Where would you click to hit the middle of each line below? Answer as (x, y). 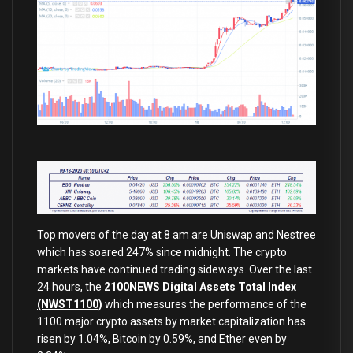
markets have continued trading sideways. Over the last (175, 269)
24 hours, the (71, 286)
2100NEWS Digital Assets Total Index (200, 286)
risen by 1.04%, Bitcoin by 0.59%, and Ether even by (162, 338)
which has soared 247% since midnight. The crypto (162, 252)
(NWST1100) (70, 304)
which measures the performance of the (204, 304)
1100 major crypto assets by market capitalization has (171, 321)
